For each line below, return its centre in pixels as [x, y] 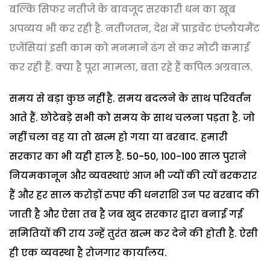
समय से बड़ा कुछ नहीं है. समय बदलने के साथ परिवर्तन [130, 98]
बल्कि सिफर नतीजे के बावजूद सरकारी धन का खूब [122, 9]
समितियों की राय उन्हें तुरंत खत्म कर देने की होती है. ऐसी [133, 233]
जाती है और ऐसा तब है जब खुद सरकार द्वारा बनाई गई [126, 214]
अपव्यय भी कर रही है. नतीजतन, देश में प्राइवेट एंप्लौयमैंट [134, 28]
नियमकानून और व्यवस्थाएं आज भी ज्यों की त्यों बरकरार [133, 175]
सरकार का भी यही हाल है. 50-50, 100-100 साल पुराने [128, 156]
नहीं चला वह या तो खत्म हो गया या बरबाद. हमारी [118, 137]
